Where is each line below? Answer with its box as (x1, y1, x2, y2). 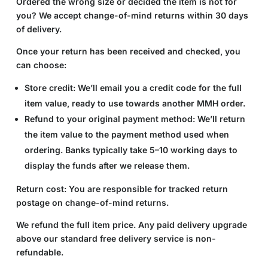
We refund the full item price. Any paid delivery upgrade (16, 219, 247, 230)
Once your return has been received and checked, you (16, 45, 240, 56)
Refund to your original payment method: (24, 113, 195, 124)
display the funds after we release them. (24, 160, 190, 170)
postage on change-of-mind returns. (16, 197, 169, 208)
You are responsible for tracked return (66, 183, 228, 194)
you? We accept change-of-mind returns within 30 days (16, 10, 248, 20)
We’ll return (194, 113, 245, 124)
